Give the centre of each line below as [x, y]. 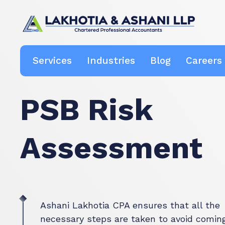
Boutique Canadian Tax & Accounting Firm [35, 42]
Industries [111, 60]
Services [52, 60]
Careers [204, 60]
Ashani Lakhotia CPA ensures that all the [130, 205]
